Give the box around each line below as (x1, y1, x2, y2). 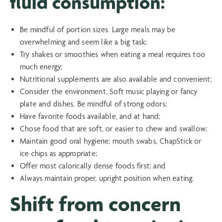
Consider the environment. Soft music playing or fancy (20, 87, 198, 97)
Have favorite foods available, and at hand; (20, 111, 165, 121)
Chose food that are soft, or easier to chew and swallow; (20, 124, 208, 134)
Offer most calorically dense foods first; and (20, 161, 166, 171)
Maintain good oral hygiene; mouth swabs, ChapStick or (20, 136, 202, 146)
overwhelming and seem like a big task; (20, 37, 147, 47)
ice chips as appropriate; (20, 149, 97, 159)
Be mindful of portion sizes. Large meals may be (20, 25, 176, 35)
